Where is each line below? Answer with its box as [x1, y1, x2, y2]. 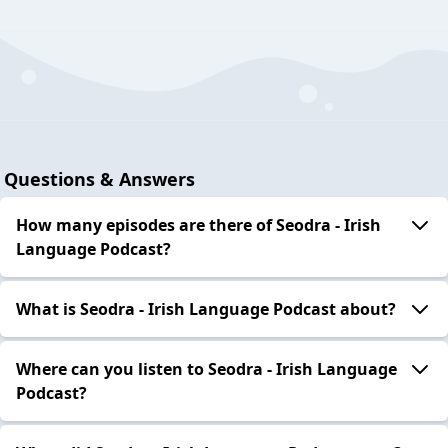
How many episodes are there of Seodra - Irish [16, 213, 381, 236]
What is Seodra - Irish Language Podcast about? [16, 297, 396, 320]
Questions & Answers [4, 166, 195, 191]
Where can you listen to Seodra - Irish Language [16, 357, 397, 380]
